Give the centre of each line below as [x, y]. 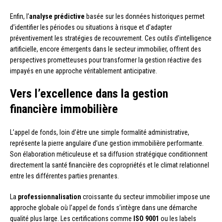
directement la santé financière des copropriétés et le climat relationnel [110, 165]
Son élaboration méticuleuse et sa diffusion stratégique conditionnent [109, 154]
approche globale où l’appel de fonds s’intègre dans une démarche [104, 208]
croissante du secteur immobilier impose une [146, 197]
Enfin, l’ [20, 17]
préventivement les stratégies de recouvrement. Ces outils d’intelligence [111, 38]
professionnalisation [50, 197]
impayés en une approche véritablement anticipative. [83, 71]
